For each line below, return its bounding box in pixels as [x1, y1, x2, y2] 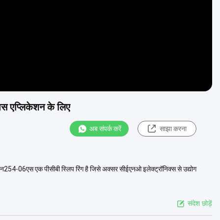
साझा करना [159, 125, 187, 133]
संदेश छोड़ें [188, 199, 212, 207]
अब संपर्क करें [89, 125, 121, 133]
